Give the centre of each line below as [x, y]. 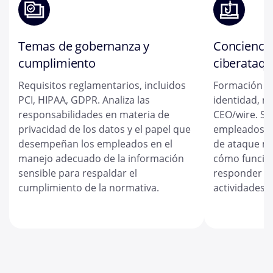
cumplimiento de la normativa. [89, 188]
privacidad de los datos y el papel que [105, 129]
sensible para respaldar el [78, 173]
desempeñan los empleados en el [95, 144]
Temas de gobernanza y [84, 46]
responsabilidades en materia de [94, 115]
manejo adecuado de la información [101, 159]
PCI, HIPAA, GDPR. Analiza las [84, 100]
